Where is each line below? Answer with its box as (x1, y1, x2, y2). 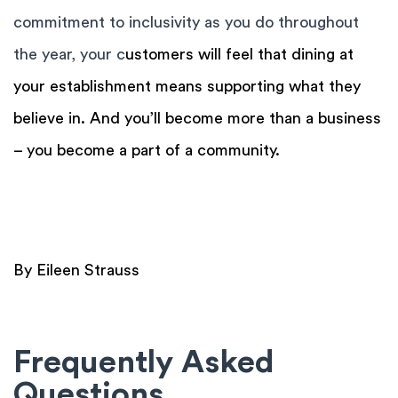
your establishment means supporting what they (13, 77, 361, 94)
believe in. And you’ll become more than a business (13, 109, 381, 126)
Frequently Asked (13, 346, 275, 379)
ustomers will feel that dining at (125, 45, 354, 62)
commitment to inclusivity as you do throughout (13, 13, 359, 30)
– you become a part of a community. (13, 141, 280, 158)
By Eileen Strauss (13, 261, 139, 278)
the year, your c (13, 45, 125, 62)
